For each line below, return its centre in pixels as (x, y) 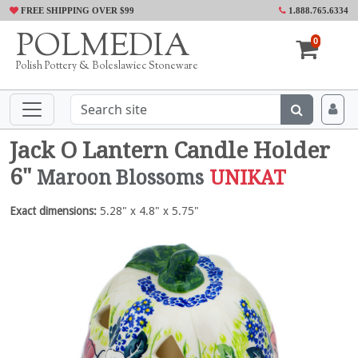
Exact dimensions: (53, 211)
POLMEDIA (103, 48)
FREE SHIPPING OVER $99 (76, 10)
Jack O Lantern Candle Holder (170, 151)
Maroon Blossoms (120, 178)
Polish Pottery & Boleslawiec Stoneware (107, 66)
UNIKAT (248, 178)
